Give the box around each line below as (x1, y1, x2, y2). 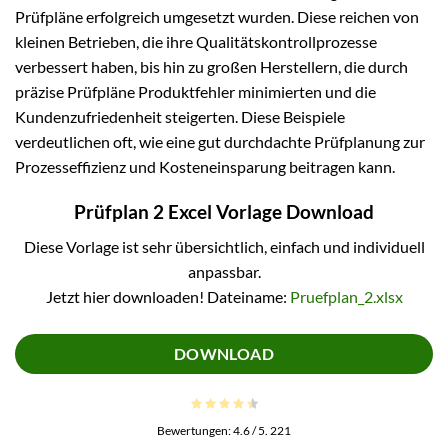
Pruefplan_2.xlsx (289, 286, 403, 306)
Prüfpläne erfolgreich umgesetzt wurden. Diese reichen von (15, 7, 419, 27)
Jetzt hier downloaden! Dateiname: (45, 286, 290, 306)
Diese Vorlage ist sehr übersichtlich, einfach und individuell (23, 236, 425, 256)
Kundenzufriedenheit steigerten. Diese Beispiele (15, 107, 345, 127)
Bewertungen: (157, 422, 233, 438)
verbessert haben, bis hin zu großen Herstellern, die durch (15, 57, 408, 77)
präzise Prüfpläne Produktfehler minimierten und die (15, 82, 376, 102)
